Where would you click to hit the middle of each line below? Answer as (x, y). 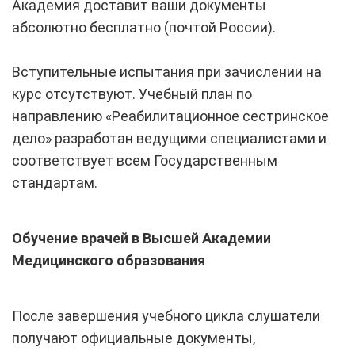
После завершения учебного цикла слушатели (166, 315)
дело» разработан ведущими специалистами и (169, 138)
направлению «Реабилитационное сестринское (170, 116)
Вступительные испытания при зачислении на (167, 71)
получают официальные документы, (134, 338)
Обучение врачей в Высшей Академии (141, 238)
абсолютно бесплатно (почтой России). (144, 27)
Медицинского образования (109, 260)
